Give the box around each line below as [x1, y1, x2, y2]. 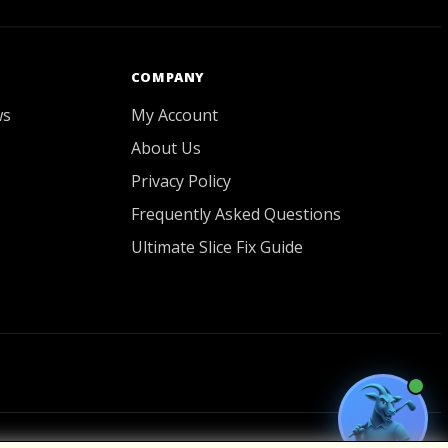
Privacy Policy [130, 170, 231, 192]
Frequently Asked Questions [130, 203, 341, 225]
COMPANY [130, 68, 205, 86]
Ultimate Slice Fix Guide [130, 236, 303, 258]
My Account [130, 104, 218, 126]
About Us [130, 137, 201, 159]
